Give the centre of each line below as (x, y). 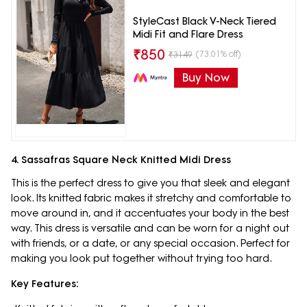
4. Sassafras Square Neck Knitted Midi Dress (121, 159)
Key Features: (45, 283)
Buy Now (206, 77)
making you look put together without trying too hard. (143, 258)
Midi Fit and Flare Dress (188, 34)
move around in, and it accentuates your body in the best (150, 213)
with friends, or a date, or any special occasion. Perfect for (150, 243)
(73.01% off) (218, 53)
